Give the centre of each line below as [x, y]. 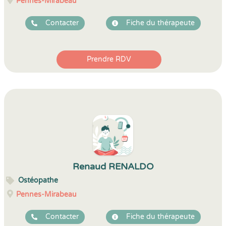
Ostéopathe [38, 180]
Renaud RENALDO [113, 166]
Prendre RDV [109, 59]
